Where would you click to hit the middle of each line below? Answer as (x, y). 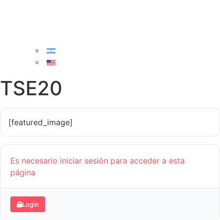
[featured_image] (41, 123)
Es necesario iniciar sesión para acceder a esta (97, 161)
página (23, 173)
